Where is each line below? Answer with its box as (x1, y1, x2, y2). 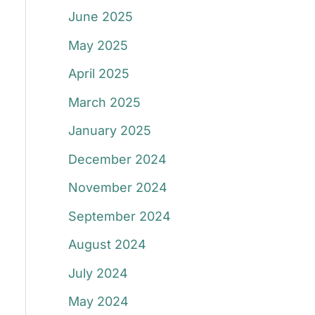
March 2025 (67, 94, 141, 110)
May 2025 (67, 37, 128, 53)
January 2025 (67, 123, 151, 139)
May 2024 (67, 294, 129, 309)
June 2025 (67, 9, 133, 25)
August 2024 (67, 237, 146, 252)
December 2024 (67, 151, 167, 167)
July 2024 (67, 265, 128, 281)
